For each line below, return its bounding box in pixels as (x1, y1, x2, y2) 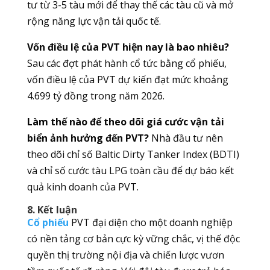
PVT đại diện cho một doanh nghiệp (68, 216, 233, 230)
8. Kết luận (27, 203, 77, 217)
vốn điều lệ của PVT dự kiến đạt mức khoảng (27, 73, 228, 87)
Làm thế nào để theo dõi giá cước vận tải (27, 115, 224, 129)
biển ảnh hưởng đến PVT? (27, 131, 149, 145)
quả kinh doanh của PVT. (27, 180, 139, 194)
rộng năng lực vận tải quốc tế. (27, 14, 161, 28)
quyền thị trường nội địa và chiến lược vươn (27, 248, 224, 262)
